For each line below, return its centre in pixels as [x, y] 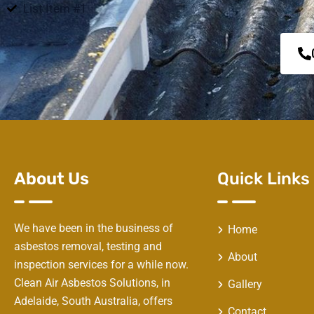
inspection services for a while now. [101, 264]
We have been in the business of [94, 228]
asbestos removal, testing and [88, 246]
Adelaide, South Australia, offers [93, 301]
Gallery [245, 284]
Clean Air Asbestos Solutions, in [92, 282]
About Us [52, 178]
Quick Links [264, 178]
